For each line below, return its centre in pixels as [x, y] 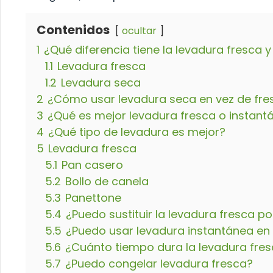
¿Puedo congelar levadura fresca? [159, 263]
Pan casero [92, 165]
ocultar [139, 30]
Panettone [93, 197]
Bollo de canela [107, 181]
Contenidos [73, 30]
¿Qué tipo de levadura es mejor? [137, 132]
